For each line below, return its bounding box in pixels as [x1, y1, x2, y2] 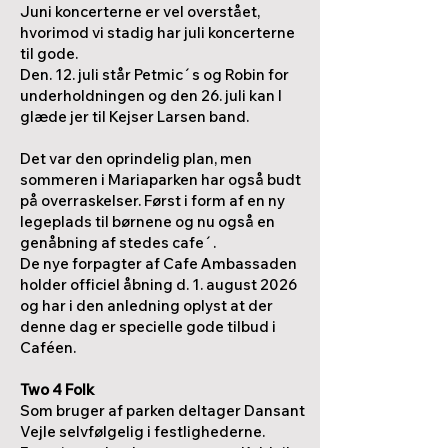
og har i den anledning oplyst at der [20, 296, 273, 315]
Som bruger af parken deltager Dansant [20, 401, 305, 420]
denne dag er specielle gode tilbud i [20, 317, 276, 336]
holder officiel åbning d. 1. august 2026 [20, 275, 297, 294]
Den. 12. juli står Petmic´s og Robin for [20, 65, 289, 84]
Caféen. [20, 338, 76, 357]
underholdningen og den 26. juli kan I [20, 86, 282, 105]
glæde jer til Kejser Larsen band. [20, 107, 252, 126]
